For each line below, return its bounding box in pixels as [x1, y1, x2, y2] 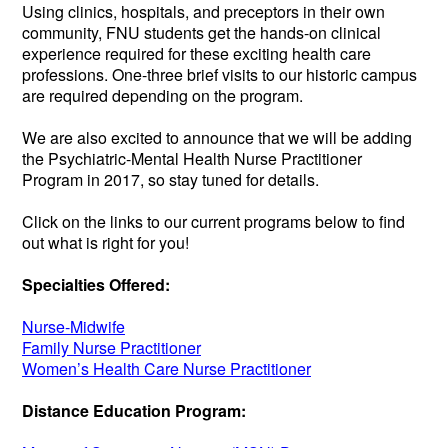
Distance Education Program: [22, 398, 246, 422]
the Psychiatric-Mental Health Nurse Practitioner [22, 146, 362, 170]
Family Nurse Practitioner [22, 335, 201, 359]
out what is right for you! [22, 230, 189, 254]
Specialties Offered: [22, 272, 170, 296]
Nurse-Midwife [22, 314, 125, 338]
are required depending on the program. [22, 83, 303, 107]
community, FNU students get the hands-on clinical [22, 20, 381, 44]
